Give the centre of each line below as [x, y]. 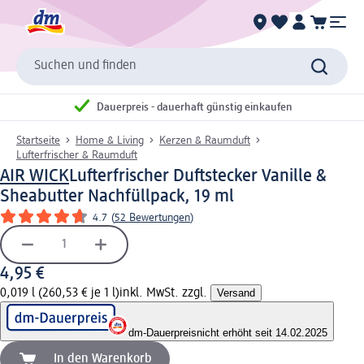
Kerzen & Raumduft [205, 140]
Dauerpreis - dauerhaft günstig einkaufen [195, 108]
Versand [236, 292]
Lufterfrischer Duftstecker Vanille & [198, 176]
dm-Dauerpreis [162, 332]
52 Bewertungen [152, 217]
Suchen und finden [85, 66]
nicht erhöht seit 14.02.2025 [262, 332]
